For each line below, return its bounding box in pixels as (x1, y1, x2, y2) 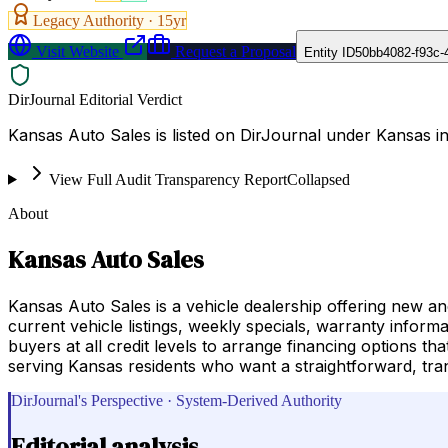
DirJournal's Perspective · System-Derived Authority (11, 391, 342, 409)
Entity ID (304, 44, 355, 60)
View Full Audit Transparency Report (48, 170, 287, 188)
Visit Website (32, 42, 119, 60)
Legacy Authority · (33, 11, 157, 29)
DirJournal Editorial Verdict (8, 90, 182, 108)
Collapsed (286, 170, 350, 188)
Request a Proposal (171, 42, 296, 60)
